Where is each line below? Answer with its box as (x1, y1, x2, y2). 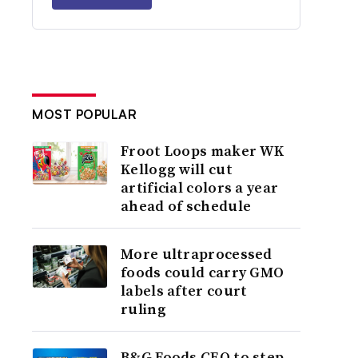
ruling (121, 299, 166, 319)
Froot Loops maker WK (121, 141, 284, 161)
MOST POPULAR (32, 106, 137, 122)
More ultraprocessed (121, 244, 272, 264)
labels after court (121, 280, 248, 300)
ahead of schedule (121, 196, 252, 216)
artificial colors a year (121, 177, 279, 197)
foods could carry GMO (121, 262, 284, 282)
